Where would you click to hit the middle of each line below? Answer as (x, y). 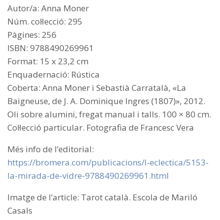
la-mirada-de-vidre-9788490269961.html (88, 176)
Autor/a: (24, 8)
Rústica (85, 75)
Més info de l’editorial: (51, 149)
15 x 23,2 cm (64, 61)
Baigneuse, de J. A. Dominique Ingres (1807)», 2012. (106, 101)
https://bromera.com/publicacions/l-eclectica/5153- (108, 163)
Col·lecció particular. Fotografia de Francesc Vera (101, 128)
